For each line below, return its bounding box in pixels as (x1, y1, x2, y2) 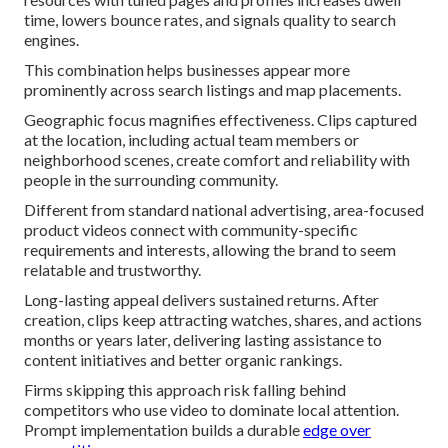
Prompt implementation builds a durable (24, 420, 303, 440)
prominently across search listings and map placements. (24, 80, 401, 100)
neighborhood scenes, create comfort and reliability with (24, 150, 410, 170)
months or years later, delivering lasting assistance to (24, 330, 382, 350)
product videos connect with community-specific (24, 220, 358, 240)
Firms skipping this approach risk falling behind (24, 380, 346, 400)
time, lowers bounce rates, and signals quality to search (24, 10, 396, 30)
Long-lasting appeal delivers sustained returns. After (24, 290, 379, 310)
